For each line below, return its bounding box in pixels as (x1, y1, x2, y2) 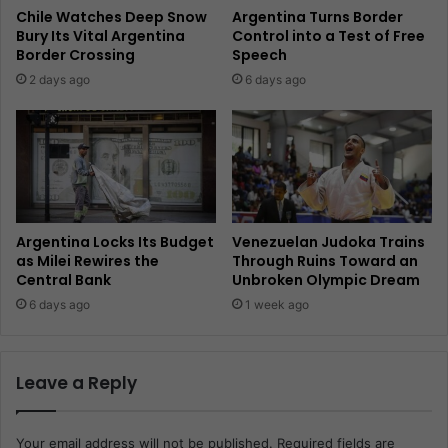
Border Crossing (16, 45, 135, 66)
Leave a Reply (16, 371, 137, 396)
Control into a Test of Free (232, 26, 425, 47)
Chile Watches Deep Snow (16, 7, 207, 28)
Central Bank (16, 270, 111, 291)
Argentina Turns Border (232, 7, 403, 28)
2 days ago (29, 72, 90, 88)
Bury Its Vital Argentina (16, 26, 185, 47)
